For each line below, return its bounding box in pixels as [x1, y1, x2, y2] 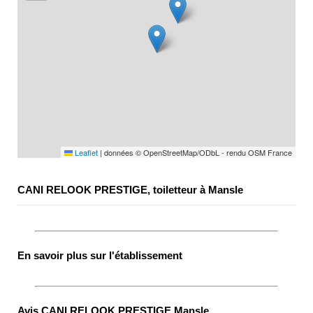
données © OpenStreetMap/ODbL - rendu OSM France [102, 147, 292, 158]
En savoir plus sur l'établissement [17, 249, 182, 261]
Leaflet [73, 147, 98, 158]
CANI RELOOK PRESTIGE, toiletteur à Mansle [17, 184, 243, 196]
